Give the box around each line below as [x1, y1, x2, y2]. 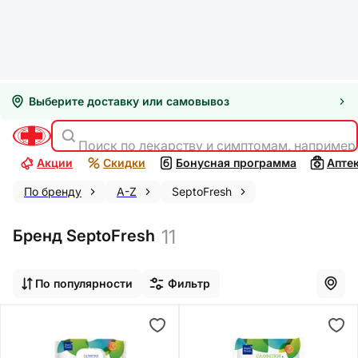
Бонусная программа [176, 156, 296, 169]
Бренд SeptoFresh [13, 226, 155, 246]
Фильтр [168, 276, 210, 290]
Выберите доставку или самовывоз [29, 94, 229, 108]
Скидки [103, 156, 145, 169]
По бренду [24, 185, 82, 198]
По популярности [35, 276, 133, 290]
